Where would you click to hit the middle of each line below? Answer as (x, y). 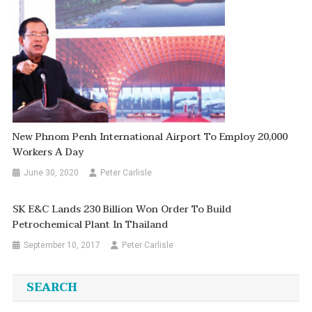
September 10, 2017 (62, 245)
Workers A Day (48, 153)
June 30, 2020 (52, 173)
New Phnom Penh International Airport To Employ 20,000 (150, 137)
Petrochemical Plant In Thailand (91, 225)
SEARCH (52, 288)
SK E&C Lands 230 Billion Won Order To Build (122, 210)
